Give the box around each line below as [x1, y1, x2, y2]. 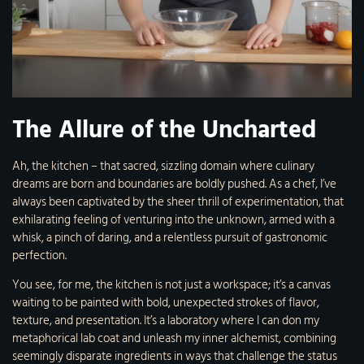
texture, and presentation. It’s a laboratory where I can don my [12, 310, 319, 331]
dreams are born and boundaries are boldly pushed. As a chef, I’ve [12, 173, 336, 194]
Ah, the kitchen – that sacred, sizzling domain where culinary [12, 155, 314, 176]
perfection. [12, 245, 67, 266]
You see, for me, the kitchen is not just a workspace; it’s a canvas [12, 274, 331, 295]
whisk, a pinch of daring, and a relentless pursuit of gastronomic [12, 227, 327, 248]
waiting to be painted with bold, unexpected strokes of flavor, [12, 292, 319, 313]
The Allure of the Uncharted [12, 110, 316, 149]
